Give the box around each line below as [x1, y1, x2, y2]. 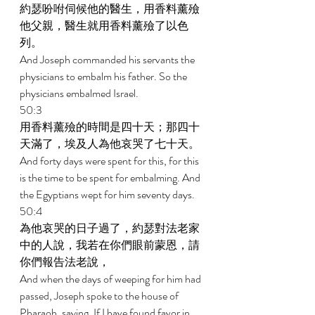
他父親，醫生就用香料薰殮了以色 [20, 18, 188, 34]
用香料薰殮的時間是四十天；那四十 [20, 119, 200, 135]
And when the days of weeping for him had [20, 271, 203, 287]
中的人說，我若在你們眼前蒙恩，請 [20, 237, 200, 253]
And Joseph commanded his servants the [20, 51, 197, 67]
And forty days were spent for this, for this [20, 153, 201, 169]
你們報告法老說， [20, 254, 112, 270]
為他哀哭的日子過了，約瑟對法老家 [20, 220, 200, 236]
